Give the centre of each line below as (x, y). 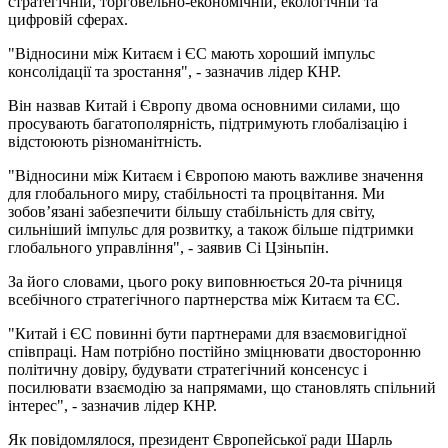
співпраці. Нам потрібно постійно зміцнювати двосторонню (214, 351)
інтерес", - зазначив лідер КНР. (112, 405)
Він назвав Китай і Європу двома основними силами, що (204, 105)
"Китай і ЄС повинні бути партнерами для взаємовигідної (207, 333)
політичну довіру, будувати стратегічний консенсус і (187, 369)
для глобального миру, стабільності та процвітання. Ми (196, 193)
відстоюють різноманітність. (105, 141)
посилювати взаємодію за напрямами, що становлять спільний (222, 387)
